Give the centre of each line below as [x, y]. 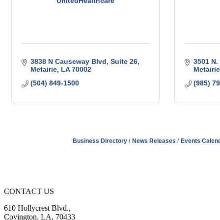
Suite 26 [124, 62]
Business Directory [100, 141]
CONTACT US [29, 191]
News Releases [154, 141]
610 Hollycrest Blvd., [37, 208]
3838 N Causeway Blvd [68, 62]
